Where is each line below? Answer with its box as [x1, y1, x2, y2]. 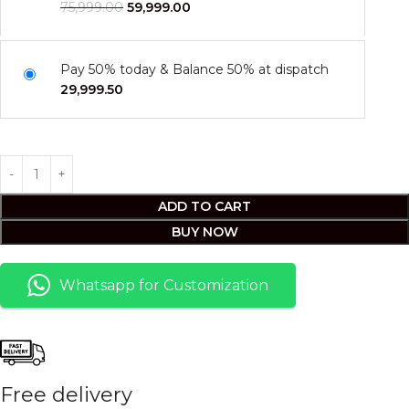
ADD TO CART [158, 198, 251, 215]
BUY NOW [171, 224, 238, 240]
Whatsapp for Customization [59, 277, 268, 294]
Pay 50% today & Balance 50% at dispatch [60, 61, 329, 78]
